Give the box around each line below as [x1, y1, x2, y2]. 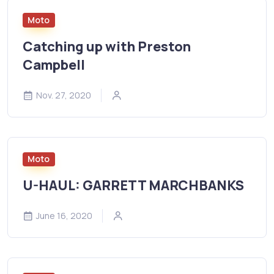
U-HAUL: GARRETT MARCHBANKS [23, 176, 244, 195]
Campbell [23, 55, 85, 74]
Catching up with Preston [23, 37, 191, 56]
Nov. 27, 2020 [36, 89, 91, 101]
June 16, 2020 [36, 210, 92, 222]
